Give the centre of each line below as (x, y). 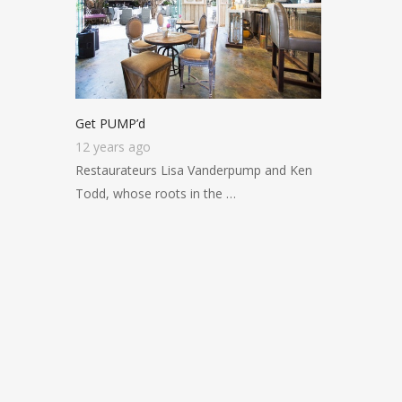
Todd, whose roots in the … (156, 193)
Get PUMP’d (111, 123)
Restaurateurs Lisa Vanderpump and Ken (194, 170)
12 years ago (114, 147)
